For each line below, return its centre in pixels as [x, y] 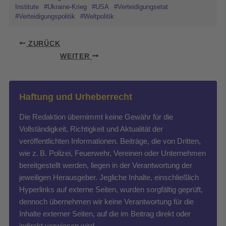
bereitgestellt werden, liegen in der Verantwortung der [105, 165]
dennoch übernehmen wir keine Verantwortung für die [106, 201]
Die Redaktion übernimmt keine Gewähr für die [96, 117]
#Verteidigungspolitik [45, 16]
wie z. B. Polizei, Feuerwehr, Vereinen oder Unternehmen [112, 153]
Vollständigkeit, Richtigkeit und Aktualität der [91, 129]
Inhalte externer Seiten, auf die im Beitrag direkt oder [105, 213]
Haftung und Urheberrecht [75, 97]
